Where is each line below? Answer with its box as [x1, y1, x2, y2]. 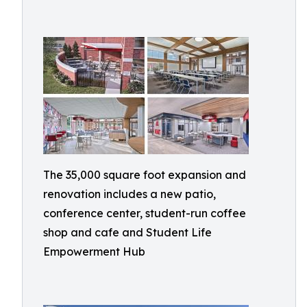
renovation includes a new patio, [43, 187, 216, 201]
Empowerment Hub [43, 245, 145, 258]
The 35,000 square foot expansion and [43, 168, 246, 182]
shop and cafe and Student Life [43, 225, 212, 239]
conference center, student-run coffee [43, 206, 246, 220]
